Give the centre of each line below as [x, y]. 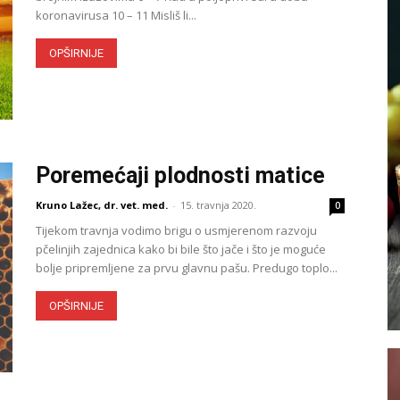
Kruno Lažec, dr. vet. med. [102, 205]
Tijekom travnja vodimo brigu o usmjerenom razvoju [176, 230]
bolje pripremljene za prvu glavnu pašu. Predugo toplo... [187, 268]
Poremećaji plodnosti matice [180, 175]
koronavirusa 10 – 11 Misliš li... [116, 15]
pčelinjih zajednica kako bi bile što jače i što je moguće [181, 249]
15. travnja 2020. [218, 205]
